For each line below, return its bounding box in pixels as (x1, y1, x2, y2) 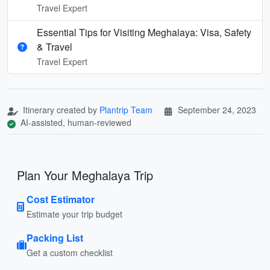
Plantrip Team (99, 103, 152, 116)
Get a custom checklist (27, 246, 113, 259)
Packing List (27, 230, 83, 245)
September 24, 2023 (178, 103, 256, 116)
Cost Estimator (27, 192, 95, 206)
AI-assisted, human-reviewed (18, 116, 131, 128)
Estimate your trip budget (27, 207, 122, 220)
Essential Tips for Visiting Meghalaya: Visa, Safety (37, 25, 251, 39)
